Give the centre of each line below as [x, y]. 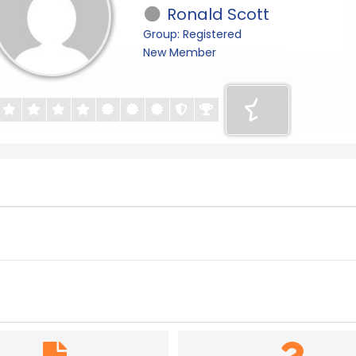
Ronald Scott [216, 15]
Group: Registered [192, 35]
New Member [179, 53]
